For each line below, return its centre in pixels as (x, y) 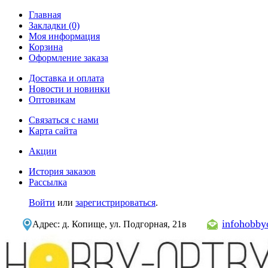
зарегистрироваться (115, 202)
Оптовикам (52, 100)
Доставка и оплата (66, 78)
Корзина (46, 47)
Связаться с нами (64, 120)
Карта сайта (53, 131)
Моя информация (64, 36)
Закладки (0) (54, 25)
